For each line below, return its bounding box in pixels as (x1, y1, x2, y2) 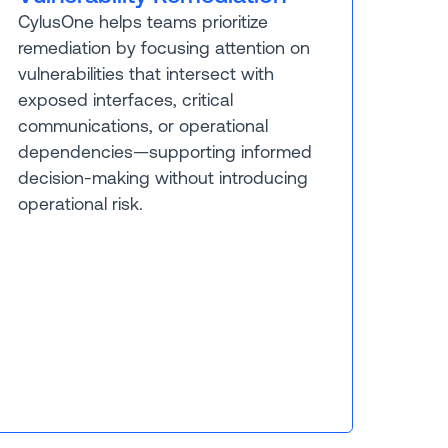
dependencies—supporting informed (17, 142, 312, 163)
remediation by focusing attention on (17, 38, 310, 59)
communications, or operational (17, 116, 268, 137)
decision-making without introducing (17, 168, 308, 189)
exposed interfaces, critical (17, 90, 233, 111)
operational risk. (17, 194, 143, 215)
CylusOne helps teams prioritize (17, 12, 268, 33)
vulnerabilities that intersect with (17, 64, 274, 85)
